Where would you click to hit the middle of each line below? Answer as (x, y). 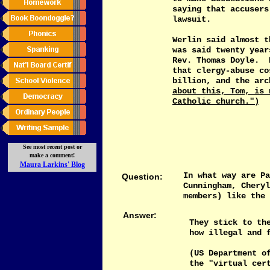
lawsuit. (192, 19)
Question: (142, 177)
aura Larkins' (48, 165)
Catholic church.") (216, 101)
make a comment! (52, 155)
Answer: (140, 215)
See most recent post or (52, 147)
